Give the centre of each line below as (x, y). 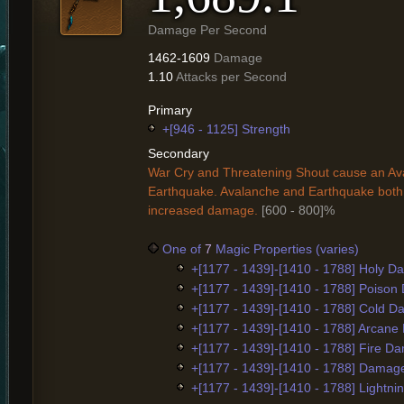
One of (184, 249)
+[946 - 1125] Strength (226, 129)
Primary (170, 110)
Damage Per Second (207, 30)
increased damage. (203, 210)
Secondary (179, 153)
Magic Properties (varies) (285, 249)
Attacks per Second (231, 77)
